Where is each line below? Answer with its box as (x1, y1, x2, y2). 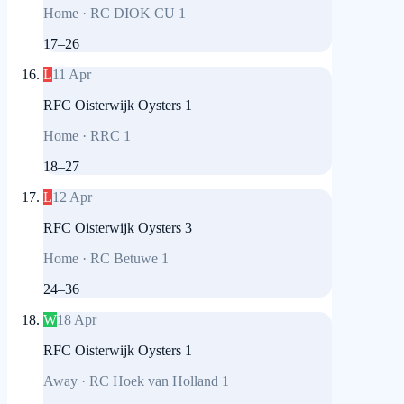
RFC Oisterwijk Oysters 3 (43, 220, 192, 236)
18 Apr (57, 312, 96, 328)
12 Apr (52, 189, 92, 206)
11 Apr (52, 67, 91, 83)
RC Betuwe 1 (90, 251, 169, 267)
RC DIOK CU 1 (90, 5, 186, 22)
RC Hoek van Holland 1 (89, 373, 229, 390)
